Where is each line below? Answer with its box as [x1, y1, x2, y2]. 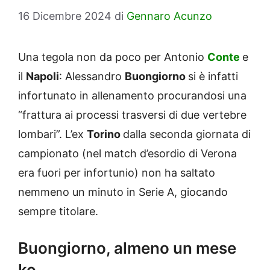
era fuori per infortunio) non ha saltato [18, 166, 215, 180]
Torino [87, 128, 123, 141]
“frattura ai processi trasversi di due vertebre [18, 108, 246, 122]
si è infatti [188, 70, 238, 83]
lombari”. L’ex [18, 128, 87, 141]
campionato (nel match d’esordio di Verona [18, 147, 237, 160]
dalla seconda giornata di [123, 128, 251, 141]
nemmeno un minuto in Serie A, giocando [18, 186, 228, 199]
